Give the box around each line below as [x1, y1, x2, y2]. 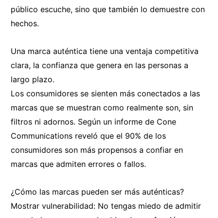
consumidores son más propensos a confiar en [11, 145, 183, 155]
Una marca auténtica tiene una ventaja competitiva [11, 46, 199, 56]
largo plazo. [11, 74, 57, 84]
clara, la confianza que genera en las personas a [11, 60, 188, 70]
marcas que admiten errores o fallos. [11, 159, 146, 169]
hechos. [11, 18, 39, 28]
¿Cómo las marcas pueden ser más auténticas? [11, 186, 184, 197]
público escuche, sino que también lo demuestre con [11, 4, 205, 14]
